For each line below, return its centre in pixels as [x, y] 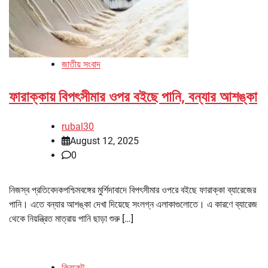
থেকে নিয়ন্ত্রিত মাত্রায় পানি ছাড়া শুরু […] [71, 218]
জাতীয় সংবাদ [81, 64]
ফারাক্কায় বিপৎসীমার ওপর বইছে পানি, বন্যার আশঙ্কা [133, 97]
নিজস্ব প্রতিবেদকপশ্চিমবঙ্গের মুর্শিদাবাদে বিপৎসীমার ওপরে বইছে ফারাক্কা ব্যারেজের [133, 190]
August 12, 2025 [104, 141]
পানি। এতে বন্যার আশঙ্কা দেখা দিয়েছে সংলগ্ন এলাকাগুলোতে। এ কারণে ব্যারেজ [133, 204]
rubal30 [78, 126]
